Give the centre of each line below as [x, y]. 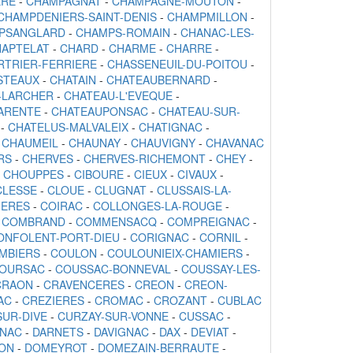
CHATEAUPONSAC [100, 111]
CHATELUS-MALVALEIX [68, 127]
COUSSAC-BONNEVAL [113, 269]
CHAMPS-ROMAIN [123, 33]
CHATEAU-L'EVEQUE [118, 96]
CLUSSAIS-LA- [194, 190]
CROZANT [180, 301]
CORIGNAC [160, 238]
